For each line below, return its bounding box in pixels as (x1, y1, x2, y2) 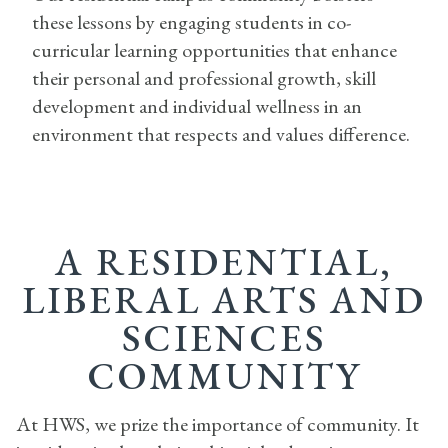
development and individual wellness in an (32, 92, 362, 119)
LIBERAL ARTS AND (22, 274, 426, 324)
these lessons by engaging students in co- (32, 8, 351, 35)
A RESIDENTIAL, (55, 236, 393, 286)
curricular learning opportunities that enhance (32, 36, 397, 63)
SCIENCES (122, 312, 326, 362)
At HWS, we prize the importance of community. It (16, 410, 419, 437)
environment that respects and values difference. (32, 120, 410, 147)
